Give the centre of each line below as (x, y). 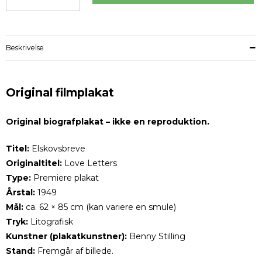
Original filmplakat (60, 93)
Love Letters (89, 163)
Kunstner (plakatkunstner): (66, 237)
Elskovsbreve (57, 149)
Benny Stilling (156, 237)
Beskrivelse (25, 48)
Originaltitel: (34, 163)
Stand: (20, 251)
